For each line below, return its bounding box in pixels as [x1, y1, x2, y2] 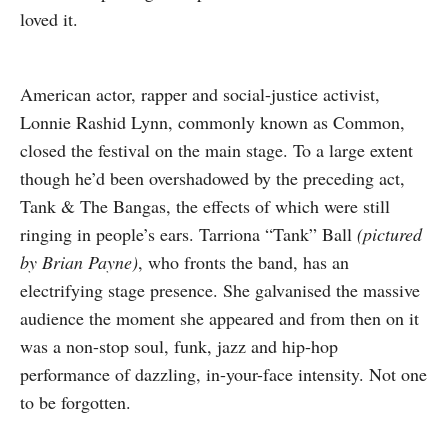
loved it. [20, 7, 78, 31]
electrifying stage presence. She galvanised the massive [20, 278, 420, 302]
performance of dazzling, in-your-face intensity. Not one [20, 362, 427, 386]
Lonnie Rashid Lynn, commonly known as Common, [20, 110, 405, 134]
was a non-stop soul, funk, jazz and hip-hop [20, 334, 338, 358]
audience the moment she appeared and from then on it [20, 306, 419, 330]
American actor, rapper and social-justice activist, [20, 82, 380, 106]
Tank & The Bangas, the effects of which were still [20, 194, 390, 218]
